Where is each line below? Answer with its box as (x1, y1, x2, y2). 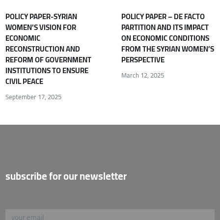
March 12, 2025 (121, 69, 164, 81)
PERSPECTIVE (121, 53, 165, 67)
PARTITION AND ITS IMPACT (121, 20, 209, 35)
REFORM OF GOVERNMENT (5, 53, 92, 67)
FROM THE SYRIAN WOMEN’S (121, 42, 214, 56)
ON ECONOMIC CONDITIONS (121, 31, 209, 46)
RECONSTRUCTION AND (5, 42, 81, 56)
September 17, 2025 (5, 90, 62, 103)
